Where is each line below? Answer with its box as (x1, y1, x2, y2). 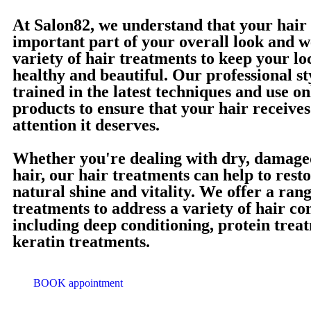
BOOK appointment (33, 276, 123, 289)
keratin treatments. (12, 232, 150, 251)
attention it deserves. (12, 115, 160, 134)
